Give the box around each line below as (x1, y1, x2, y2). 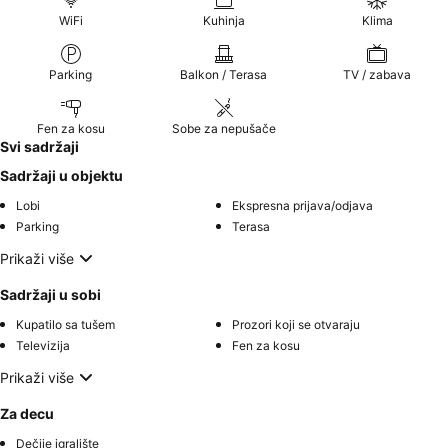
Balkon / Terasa (180, 67, 268, 82)
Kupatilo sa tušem (16, 317, 115, 332)
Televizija (16, 338, 70, 353)
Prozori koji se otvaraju (232, 317, 360, 332)
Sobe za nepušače (171, 121, 276, 136)
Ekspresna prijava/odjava (232, 198, 373, 213)
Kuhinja (202, 13, 245, 28)
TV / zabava (343, 67, 412, 82)
